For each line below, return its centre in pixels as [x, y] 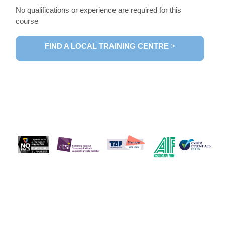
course [27, 21]
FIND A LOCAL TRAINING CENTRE [107, 46]
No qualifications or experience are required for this [99, 10]
